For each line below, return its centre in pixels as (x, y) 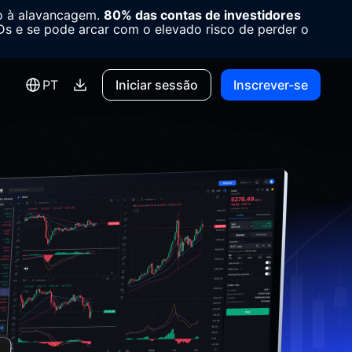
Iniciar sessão (157, 85)
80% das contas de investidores (202, 15)
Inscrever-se (271, 85)
